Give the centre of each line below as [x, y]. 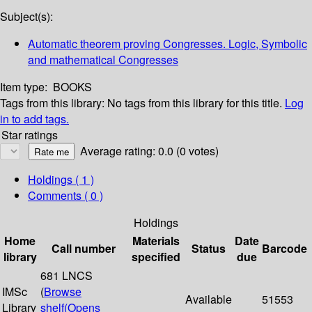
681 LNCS [67, 276]
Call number [84, 249]
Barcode [284, 249]
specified [156, 257]
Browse [63, 292]
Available [209, 299]
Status [209, 249]
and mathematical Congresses [103, 60]
